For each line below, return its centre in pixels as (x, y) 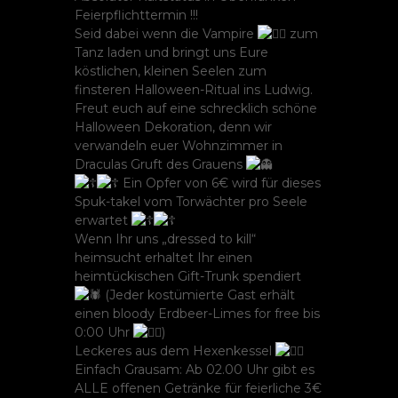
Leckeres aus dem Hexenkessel (175, 351)
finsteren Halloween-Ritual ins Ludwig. (194, 90)
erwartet (103, 220)
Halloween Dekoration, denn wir (173, 127)
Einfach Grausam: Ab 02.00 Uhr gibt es (195, 370)
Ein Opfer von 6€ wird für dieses (220, 183)
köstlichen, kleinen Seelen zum (171, 71)
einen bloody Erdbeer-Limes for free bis (197, 314)
